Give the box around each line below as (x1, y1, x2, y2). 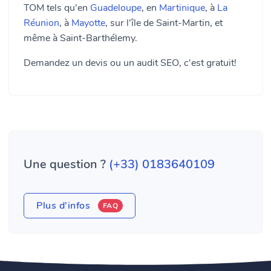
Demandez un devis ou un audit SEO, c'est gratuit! (24, 56, 237, 70)
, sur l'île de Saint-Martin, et (105, 16, 223, 30)
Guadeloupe (90, 1, 142, 15)
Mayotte (71, 16, 105, 30)
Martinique (159, 1, 205, 15)
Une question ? (24, 156, 109, 172)
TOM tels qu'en (24, 1, 90, 15)
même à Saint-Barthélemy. (24, 31, 137, 45)
